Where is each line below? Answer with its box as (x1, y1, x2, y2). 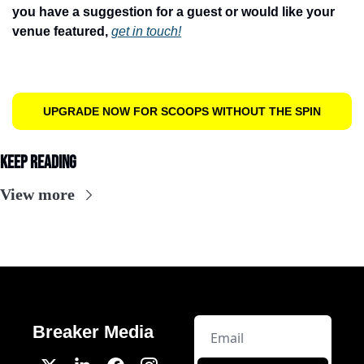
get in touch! (111, 24, 181, 39)
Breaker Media (32, 322, 154, 343)
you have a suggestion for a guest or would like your (12, 5, 335, 19)
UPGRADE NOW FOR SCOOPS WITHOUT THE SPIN (43, 105, 321, 119)
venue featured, (12, 24, 111, 39)
